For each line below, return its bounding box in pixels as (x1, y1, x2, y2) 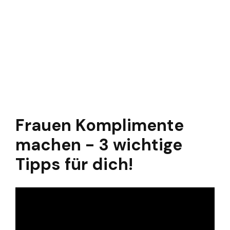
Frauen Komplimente (15, 114, 184, 137)
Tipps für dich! (15, 154, 133, 176)
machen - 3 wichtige (15, 134, 182, 156)
